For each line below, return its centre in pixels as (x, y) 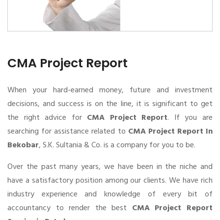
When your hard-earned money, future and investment (110, 90)
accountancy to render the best (70, 208)
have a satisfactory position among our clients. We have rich (110, 180)
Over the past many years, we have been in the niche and (110, 167)
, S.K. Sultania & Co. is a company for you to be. (117, 145)
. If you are (190, 118)
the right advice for (47, 118)
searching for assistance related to (68, 131)
